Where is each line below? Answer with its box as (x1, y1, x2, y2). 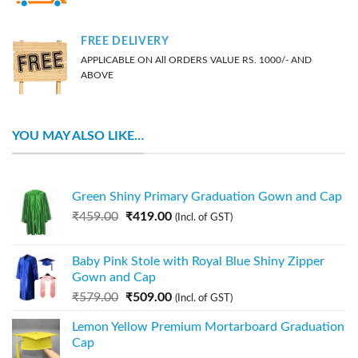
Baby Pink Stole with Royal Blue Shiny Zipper (72, 254, 324, 268)
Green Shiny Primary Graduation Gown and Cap (72, 189, 342, 203)
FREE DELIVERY (81, 35, 169, 47)
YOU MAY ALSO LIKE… (12, 129, 144, 143)
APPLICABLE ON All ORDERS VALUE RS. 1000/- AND (81, 54, 312, 65)
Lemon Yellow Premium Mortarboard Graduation (72, 320, 344, 333)
